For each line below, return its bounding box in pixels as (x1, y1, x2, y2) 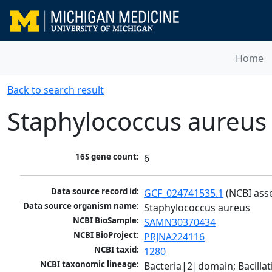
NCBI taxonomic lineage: (40, 259, 140, 270)
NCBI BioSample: (73, 215, 140, 226)
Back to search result (7, 83, 104, 97)
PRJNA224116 (144, 230, 205, 244)
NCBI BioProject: (73, 229, 140, 241)
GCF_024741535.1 (144, 186, 224, 200)
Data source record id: (51, 186, 140, 197)
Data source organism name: (23, 200, 140, 212)
